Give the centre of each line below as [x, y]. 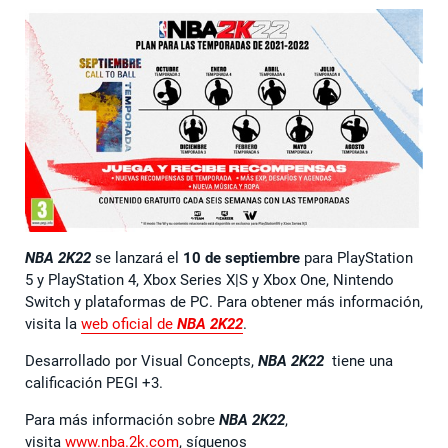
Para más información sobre [122, 420]
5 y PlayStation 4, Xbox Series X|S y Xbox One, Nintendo [209, 280]
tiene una [358, 361]
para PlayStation [358, 258]
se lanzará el [137, 258]
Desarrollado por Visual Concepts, [141, 361]
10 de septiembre [243, 258]
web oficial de [127, 324]
